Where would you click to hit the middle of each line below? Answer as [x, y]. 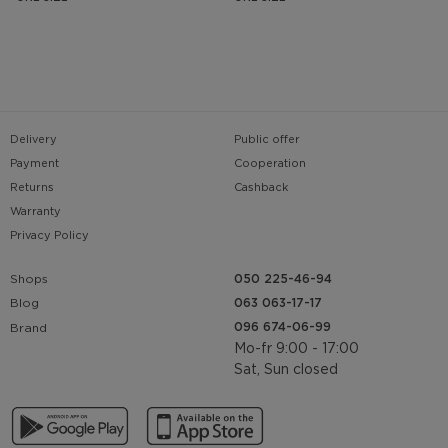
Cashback [261, 188]
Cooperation [270, 164]
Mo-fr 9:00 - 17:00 [296, 349]
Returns [32, 188]
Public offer [267, 140]
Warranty [35, 212]
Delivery [33, 140]
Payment [34, 164]
